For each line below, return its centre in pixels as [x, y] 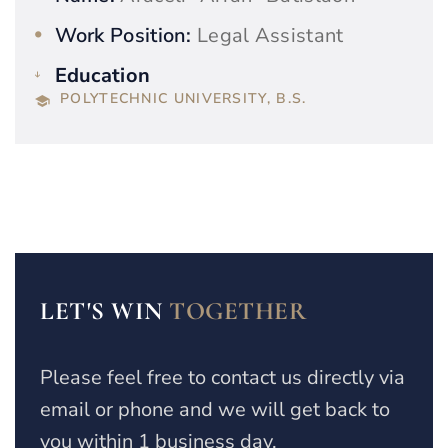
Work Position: [123, 36]
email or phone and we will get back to [215, 410]
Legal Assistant [267, 36]
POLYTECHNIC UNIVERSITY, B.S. [183, 99]
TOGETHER [237, 311]
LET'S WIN [104, 311]
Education [102, 76]
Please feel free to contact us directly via [222, 378]
